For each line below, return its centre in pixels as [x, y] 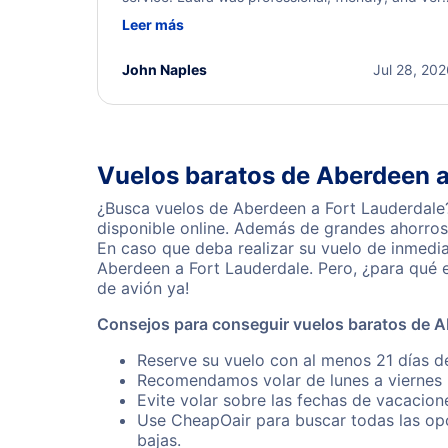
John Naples [164, 69]
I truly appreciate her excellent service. [249, 50]
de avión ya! [143, 288]
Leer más [153, 24]
